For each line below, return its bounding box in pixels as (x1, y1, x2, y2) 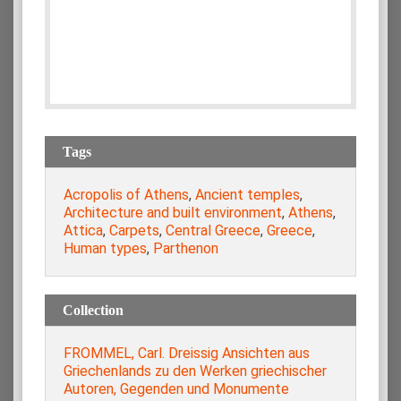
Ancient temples (195, 185, 300, 203)
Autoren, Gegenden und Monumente (64, 380, 289, 397)
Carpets (109, 221, 159, 239)
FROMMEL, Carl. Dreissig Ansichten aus (64, 344, 310, 362)
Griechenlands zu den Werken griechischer (64, 362, 327, 380)
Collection (63, 302, 124, 318)
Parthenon (153, 239, 218, 257)
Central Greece (166, 221, 260, 239)
